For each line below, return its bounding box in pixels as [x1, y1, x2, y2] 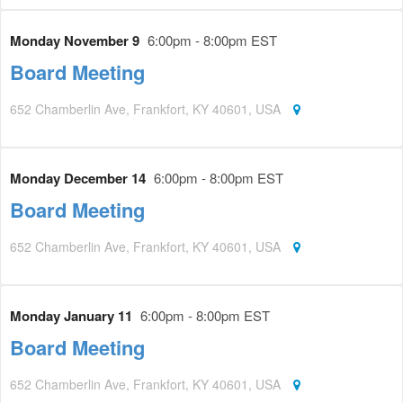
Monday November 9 [10, 31, 143, 51]
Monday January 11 [10, 306, 136, 327]
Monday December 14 [10, 168, 149, 189]
